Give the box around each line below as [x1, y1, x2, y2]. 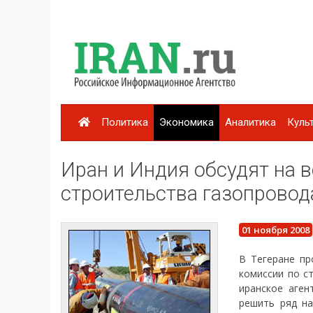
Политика [101, 116, 148, 129]
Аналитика [225, 116, 276, 129]
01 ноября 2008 [242, 223, 310, 236]
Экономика [159, 116, 214, 129]
